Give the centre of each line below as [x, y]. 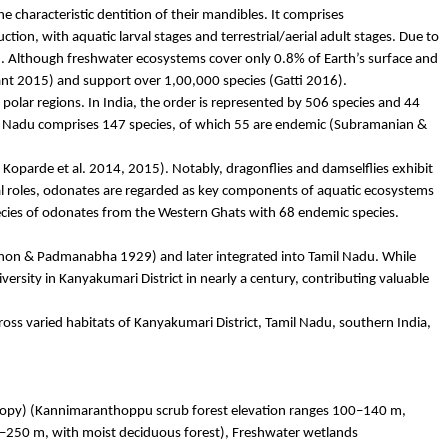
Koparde [28, 169]
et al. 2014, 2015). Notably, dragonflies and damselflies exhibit [243, 169]
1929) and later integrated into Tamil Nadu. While [266, 257]
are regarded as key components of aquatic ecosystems [267, 191]
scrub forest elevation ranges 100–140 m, [279, 411]
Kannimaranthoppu [94, 411]
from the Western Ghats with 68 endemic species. [249, 213]
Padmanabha [76, 257]
